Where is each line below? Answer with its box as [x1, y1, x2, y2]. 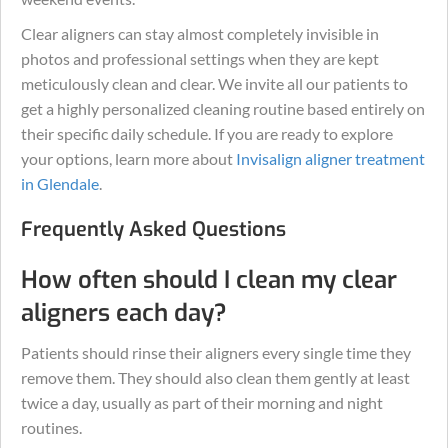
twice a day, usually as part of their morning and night [21, 393, 383, 412]
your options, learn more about [21, 149, 236, 168]
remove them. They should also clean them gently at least [21, 368, 410, 387]
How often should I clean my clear [21, 264, 397, 296]
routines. [21, 418, 82, 437]
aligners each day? [21, 297, 227, 329]
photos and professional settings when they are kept [21, 49, 379, 68]
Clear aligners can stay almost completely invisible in [21, 24, 379, 43]
